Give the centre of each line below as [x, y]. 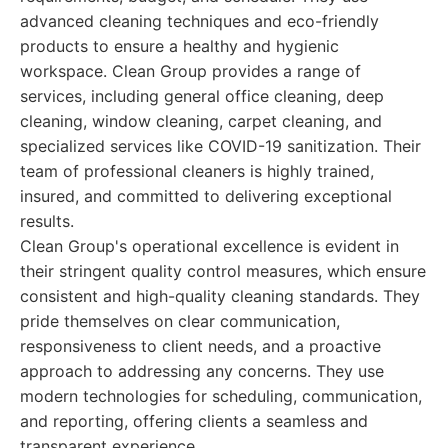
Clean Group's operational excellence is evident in [209, 246]
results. [47, 221]
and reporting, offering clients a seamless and [194, 421]
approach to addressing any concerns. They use [202, 371]
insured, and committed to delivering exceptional [206, 196]
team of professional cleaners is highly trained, [197, 171]
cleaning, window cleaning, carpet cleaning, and [201, 121]
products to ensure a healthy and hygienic [179, 46]
